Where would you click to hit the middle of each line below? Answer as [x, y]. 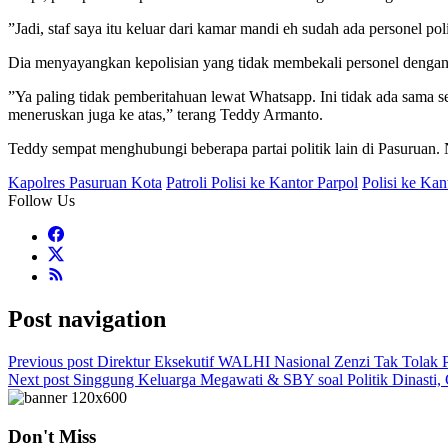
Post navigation [87, 319]
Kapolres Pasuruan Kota [85, 183]
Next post [38, 379]
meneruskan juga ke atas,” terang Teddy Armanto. [165, 115]
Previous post [50, 361]
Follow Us [41, 201]
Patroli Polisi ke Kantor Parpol [262, 183]
